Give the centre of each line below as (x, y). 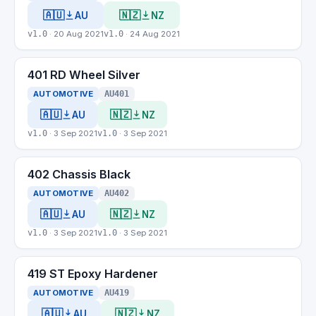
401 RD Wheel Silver (84, 75)
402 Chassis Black (79, 174)
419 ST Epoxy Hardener (93, 274)
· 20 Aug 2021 (75, 34)
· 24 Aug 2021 (152, 34)
